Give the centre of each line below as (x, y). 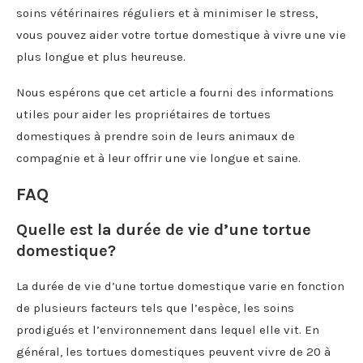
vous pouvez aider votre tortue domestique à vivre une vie (181, 34)
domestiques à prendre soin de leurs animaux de (156, 136)
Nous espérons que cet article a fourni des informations (175, 92)
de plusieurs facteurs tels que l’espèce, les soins (155, 307)
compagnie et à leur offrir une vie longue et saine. (158, 158)
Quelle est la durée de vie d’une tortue (164, 229)
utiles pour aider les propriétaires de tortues (143, 114)
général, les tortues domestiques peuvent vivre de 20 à (173, 351)
